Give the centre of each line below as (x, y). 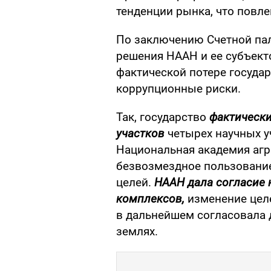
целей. (135, 183)
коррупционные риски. (178, 89)
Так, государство (163, 117)
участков (140, 134)
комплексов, (150, 199)
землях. (137, 232)
